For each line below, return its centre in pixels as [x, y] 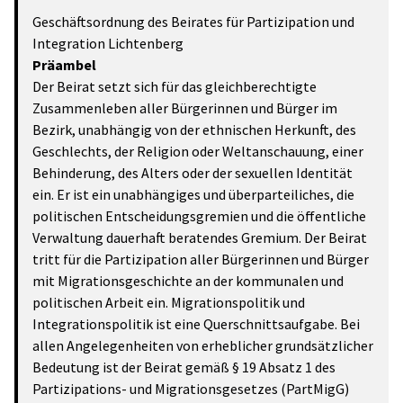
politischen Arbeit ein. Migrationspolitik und [169, 302]
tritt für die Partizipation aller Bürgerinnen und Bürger [201, 259]
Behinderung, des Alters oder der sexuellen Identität [193, 173]
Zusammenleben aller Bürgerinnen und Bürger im [185, 108]
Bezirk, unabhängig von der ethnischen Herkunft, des [194, 130]
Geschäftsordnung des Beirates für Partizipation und [193, 22]
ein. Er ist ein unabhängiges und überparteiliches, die [193, 194]
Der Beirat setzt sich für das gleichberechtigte [175, 86]
